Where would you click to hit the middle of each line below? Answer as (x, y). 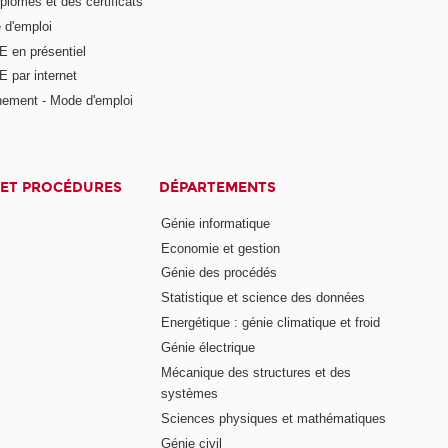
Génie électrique (208, 347)
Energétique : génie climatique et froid (271, 323)
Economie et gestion (221, 248)
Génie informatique (216, 223)
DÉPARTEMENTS (218, 188)
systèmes (190, 393)
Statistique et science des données (263, 298)
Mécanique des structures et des (256, 372)
